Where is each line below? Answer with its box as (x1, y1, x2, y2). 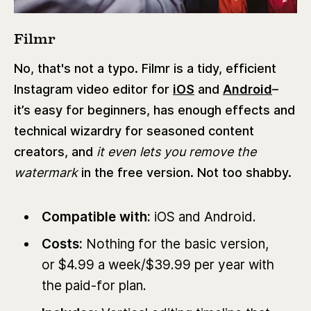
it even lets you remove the (96, 144, 256, 160)
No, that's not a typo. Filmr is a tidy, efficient (14, 61, 276, 76)
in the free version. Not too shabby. (81, 165, 292, 180)
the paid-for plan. (41, 278, 146, 294)
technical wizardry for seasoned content (14, 124, 254, 139)
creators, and (14, 144, 96, 160)
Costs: (41, 236, 86, 253)
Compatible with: (41, 208, 154, 225)
